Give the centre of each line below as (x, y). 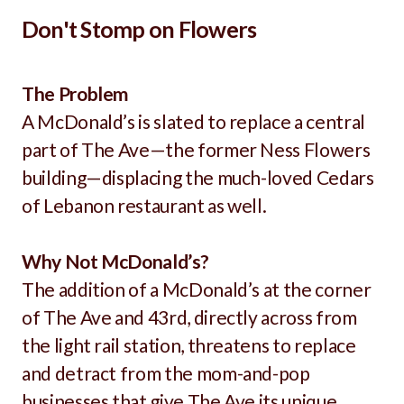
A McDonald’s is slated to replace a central (193, 121)
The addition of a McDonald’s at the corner (197, 289)
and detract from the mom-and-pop (166, 373)
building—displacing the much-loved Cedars (198, 177)
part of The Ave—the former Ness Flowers (196, 149)
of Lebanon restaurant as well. (146, 205)
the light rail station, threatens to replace (189, 345)
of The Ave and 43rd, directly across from (189, 317)
